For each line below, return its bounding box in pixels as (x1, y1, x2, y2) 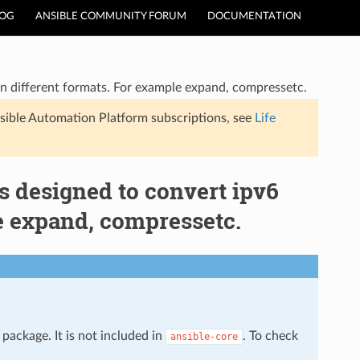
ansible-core (170, 330, 238, 342)
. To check (242, 329, 298, 342)
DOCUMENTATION (207, 11, 301, 22)
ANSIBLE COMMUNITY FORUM (35, 11, 186, 22)
